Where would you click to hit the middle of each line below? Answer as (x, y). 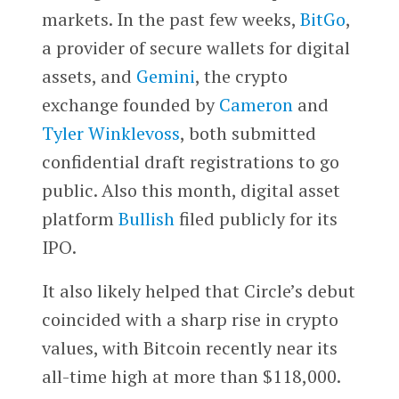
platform (80, 218)
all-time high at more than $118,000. (191, 377)
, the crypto (241, 76)
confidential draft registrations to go (190, 161)
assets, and (89, 76)
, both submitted (248, 133)
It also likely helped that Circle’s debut (198, 291)
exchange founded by (130, 104)
